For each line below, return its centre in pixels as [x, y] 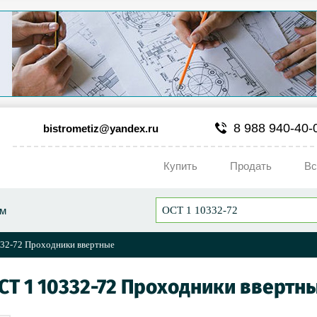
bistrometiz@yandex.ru [101, 128]
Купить [180, 166]
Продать [251, 166]
